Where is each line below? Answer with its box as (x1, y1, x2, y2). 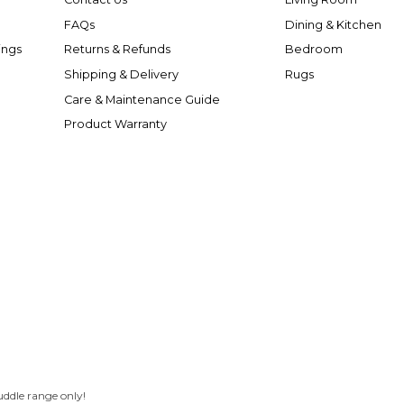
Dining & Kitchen (284, 17, 381, 32)
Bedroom (284, 42, 343, 57)
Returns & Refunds (64, 42, 170, 57)
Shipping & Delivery (64, 68, 179, 82)
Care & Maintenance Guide (64, 92, 220, 106)
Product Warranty (64, 117, 167, 132)
